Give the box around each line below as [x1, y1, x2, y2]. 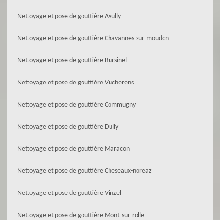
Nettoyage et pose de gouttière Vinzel [17, 190, 121, 197]
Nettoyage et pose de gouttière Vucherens [17, 79, 134, 86]
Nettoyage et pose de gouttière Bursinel [17, 57, 127, 64]
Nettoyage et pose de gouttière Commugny [17, 101, 136, 109]
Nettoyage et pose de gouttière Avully [17, 13, 121, 20]
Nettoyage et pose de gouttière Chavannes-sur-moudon [17, 35, 169, 42]
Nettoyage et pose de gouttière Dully [17, 123, 118, 131]
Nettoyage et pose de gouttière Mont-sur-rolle [17, 212, 144, 219]
